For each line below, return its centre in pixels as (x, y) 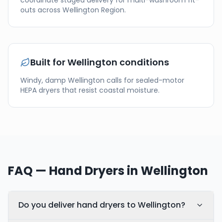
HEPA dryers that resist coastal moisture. (90, 90)
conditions (143, 62)
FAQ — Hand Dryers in (74, 171)
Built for (49, 62)
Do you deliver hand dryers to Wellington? (102, 205)
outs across (41, 10)
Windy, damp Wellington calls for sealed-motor (102, 80)
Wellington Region (93, 10)
